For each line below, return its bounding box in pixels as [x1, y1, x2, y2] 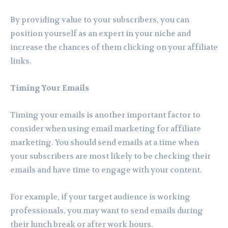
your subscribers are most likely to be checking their [10, 151, 211, 162]
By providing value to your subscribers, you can [10, 15, 189, 25]
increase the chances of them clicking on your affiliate [10, 42, 218, 53]
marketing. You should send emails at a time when [10, 137, 199, 148]
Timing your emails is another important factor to [10, 110, 201, 121]
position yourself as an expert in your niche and [10, 28, 191, 39]
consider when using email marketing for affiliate [10, 124, 201, 134]
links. [10, 56, 32, 67]
